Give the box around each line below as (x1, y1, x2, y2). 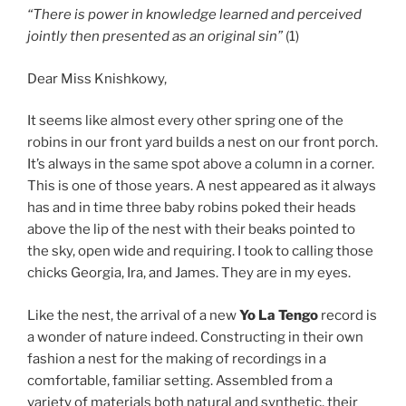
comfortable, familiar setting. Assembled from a (27, 372, 333, 389)
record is (318, 306, 377, 324)
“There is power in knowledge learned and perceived (27, 6, 362, 23)
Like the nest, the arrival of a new (27, 306, 239, 324)
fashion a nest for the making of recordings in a (27, 350, 326, 367)
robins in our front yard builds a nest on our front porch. (27, 134, 378, 150)
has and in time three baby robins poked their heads (27, 199, 356, 216)
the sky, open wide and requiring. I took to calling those (27, 243, 373, 259)
